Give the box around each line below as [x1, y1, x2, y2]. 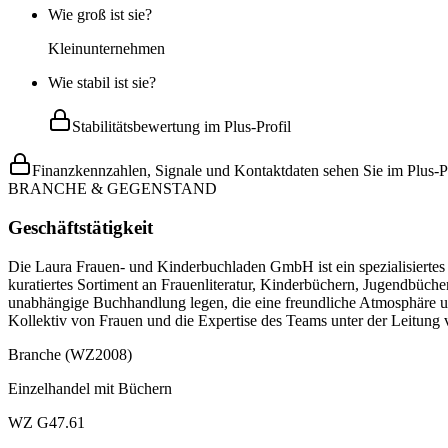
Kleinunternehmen [48, 40, 165, 58]
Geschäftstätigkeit [8, 216, 153, 238]
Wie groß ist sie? [48, 6, 152, 24]
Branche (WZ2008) [8, 345, 132, 363]
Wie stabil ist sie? [48, 74, 156, 92]
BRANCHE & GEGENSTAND [8, 180, 217, 198]
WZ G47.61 [8, 413, 85, 431]
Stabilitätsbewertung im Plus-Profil [72, 118, 291, 136]
